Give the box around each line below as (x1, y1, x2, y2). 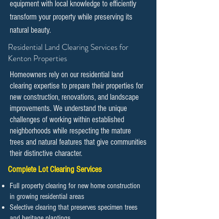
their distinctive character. (10, 149, 82, 158)
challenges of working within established (10, 115, 124, 124)
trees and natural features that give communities (10, 137, 147, 147)
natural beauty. (10, 25, 51, 35)
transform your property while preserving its (10, 12, 132, 22)
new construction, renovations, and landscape (10, 92, 139, 102)
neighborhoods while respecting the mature (10, 126, 131, 135)
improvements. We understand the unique (10, 104, 127, 113)
